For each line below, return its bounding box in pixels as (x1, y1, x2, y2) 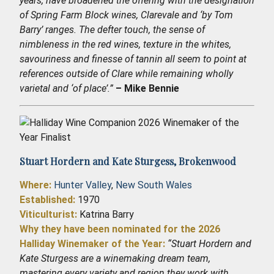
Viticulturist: (20, 208, 80, 220)
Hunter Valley (54, 179, 111, 191)
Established (20, 193, 73, 206)
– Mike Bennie (113, 82, 179, 94)
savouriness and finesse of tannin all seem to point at (20, 53, 246, 65)
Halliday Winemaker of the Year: (20, 237, 165, 250)
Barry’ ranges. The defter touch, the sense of (20, 23, 205, 35)
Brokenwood (179, 154, 236, 168)
